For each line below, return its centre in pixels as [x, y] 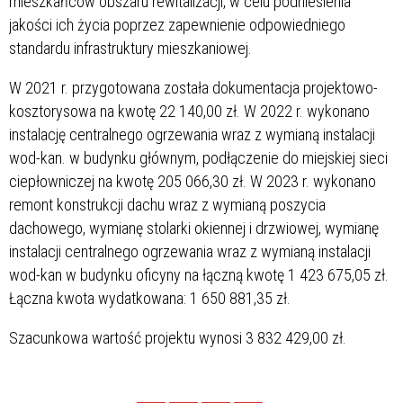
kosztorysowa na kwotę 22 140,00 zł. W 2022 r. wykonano [189, 111]
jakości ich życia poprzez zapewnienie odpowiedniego [177, 24]
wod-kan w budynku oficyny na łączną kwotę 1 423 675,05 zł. [199, 274]
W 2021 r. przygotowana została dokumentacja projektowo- [193, 87]
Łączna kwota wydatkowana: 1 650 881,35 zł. [150, 298]
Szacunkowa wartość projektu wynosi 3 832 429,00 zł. [178, 337]
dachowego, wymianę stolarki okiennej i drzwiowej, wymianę [194, 228]
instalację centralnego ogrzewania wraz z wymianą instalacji [192, 134]
